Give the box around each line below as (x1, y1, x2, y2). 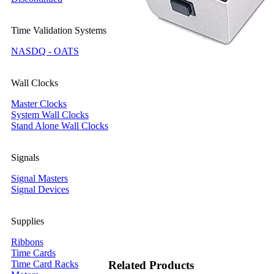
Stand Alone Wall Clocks (11, 120, 108, 131)
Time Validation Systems (11, 25, 106, 35)
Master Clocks (11, 98, 67, 109)
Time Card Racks (11, 259, 78, 269)
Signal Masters (11, 173, 68, 183)
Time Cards (11, 248, 56, 258)
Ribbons (11, 237, 43, 247)
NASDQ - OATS (11, 46, 79, 56)
